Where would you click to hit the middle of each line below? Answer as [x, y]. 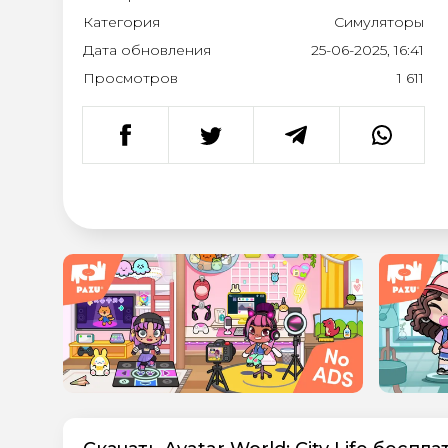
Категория [121, 22]
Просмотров [130, 78]
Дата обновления [147, 50]
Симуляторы [379, 22]
